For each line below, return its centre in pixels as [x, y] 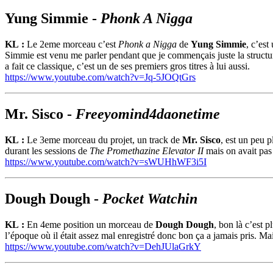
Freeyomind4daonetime [148, 114]
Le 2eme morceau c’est [73, 44]
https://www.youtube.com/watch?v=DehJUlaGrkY [103, 246]
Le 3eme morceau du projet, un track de [105, 140]
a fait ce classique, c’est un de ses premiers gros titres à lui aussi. [127, 66]
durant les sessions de [47, 151]
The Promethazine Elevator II [147, 151]
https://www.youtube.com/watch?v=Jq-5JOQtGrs [100, 77]
